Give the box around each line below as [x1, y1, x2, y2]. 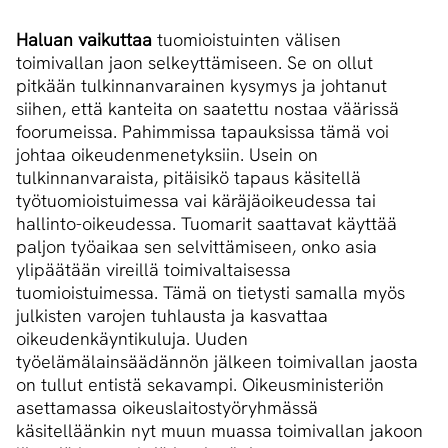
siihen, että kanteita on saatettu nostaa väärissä [16, 97, 399, 121]
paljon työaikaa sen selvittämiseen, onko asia [16, 235, 377, 259]
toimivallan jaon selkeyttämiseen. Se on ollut [16, 51, 373, 75]
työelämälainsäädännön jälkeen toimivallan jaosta [16, 350, 418, 374]
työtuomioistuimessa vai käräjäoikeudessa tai [16, 189, 376, 213]
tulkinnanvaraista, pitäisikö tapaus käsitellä [16, 166, 361, 190]
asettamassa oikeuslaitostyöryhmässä [16, 396, 318, 420]
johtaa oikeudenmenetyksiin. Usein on [16, 143, 318, 167]
